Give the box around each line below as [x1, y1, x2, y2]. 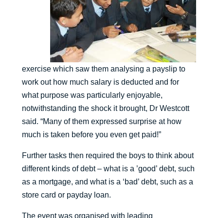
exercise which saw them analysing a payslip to [21, 65, 185, 73]
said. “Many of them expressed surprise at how [21, 117, 182, 126]
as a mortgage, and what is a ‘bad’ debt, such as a [21, 178, 193, 186]
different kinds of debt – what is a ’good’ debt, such [21, 164, 195, 173]
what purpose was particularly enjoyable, [21, 91, 163, 100]
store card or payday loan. [21, 191, 111, 200]
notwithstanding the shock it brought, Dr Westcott [21, 104, 189, 113]
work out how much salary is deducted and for [21, 78, 179, 87]
